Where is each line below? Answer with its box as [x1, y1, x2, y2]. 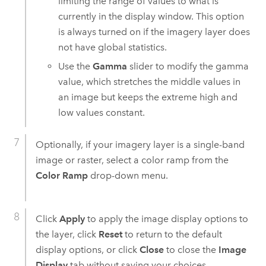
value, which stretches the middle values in [58, 76, 241, 88]
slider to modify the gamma [127, 61, 249, 72]
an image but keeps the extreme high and [58, 91, 238, 103]
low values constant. [58, 107, 145, 119]
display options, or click [35, 243, 140, 255]
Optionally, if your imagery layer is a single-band [35, 138, 245, 150]
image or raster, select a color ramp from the [35, 154, 229, 166]
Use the [58, 61, 93, 72]
